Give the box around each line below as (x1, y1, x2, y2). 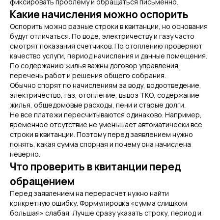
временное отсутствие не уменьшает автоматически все (10, 120, 202, 129)
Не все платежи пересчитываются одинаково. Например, (10, 110, 202, 119)
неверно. (10, 149, 40, 159)
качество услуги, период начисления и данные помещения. (10, 51, 207, 60)
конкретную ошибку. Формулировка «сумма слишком (10, 198, 187, 208)
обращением (10, 174, 75, 188)
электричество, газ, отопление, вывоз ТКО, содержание (10, 90, 199, 100)
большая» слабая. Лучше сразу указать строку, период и (10, 208, 201, 218)
